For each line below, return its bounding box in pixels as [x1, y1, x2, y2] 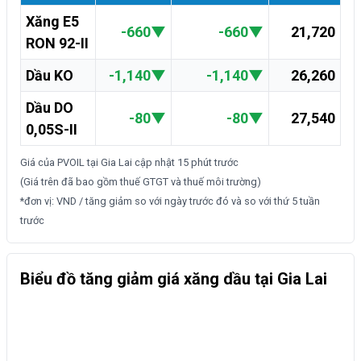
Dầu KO [26, 67, 73, 85]
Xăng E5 [26, 13, 79, 31]
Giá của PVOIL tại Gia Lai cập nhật [20, 156, 177, 169]
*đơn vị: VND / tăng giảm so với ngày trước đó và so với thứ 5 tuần [20, 195, 320, 208]
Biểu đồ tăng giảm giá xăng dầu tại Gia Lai [20, 269, 327, 289]
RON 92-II [26, 35, 89, 52]
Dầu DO [26, 99, 73, 117]
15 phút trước [177, 156, 239, 169]
